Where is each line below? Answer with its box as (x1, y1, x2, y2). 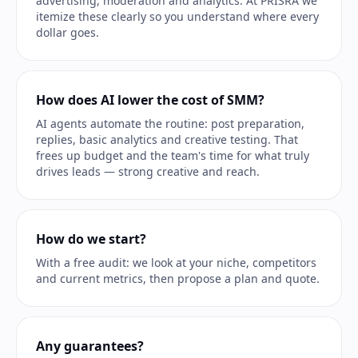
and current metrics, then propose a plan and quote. (36, 271, 320, 286)
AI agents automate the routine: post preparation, (36, 116, 304, 131)
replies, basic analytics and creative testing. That (36, 132, 298, 147)
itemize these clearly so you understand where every (36, 9, 319, 24)
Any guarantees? (36, 337, 144, 355)
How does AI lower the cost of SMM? (36, 91, 265, 109)
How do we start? (36, 230, 146, 248)
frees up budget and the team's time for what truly (36, 148, 309, 163)
